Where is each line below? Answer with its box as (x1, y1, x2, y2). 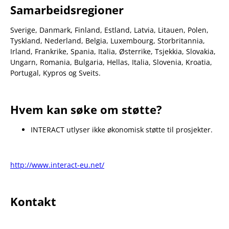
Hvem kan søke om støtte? (10, 101, 162, 117)
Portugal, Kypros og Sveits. (10, 67, 101, 78)
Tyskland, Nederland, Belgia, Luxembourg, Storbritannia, (10, 35, 205, 45)
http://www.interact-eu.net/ (10, 159, 104, 170)
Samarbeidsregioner (10, 2, 124, 17)
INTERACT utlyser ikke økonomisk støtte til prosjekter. (31, 124, 213, 134)
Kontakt (10, 193, 56, 209)
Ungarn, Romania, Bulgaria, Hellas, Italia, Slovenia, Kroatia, (10, 57, 212, 67)
